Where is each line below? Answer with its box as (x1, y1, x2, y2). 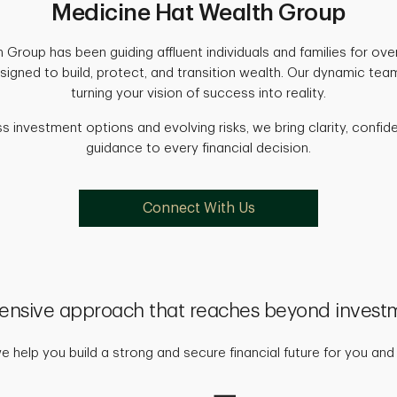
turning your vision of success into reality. (71, 86, 326, 100)
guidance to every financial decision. (86, 141, 311, 155)
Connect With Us (142, 200, 255, 215)
